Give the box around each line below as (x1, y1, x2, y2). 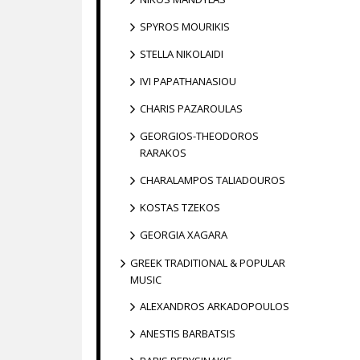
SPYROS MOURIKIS (140, 19, 230, 34)
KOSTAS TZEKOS (140, 200, 220, 215)
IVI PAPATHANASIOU (140, 74, 236, 88)
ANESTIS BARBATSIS (140, 326, 235, 341)
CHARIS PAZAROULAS (140, 101, 243, 116)
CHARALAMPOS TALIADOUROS (140, 173, 285, 187)
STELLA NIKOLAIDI (140, 47, 223, 61)
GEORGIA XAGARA (140, 227, 227, 242)
